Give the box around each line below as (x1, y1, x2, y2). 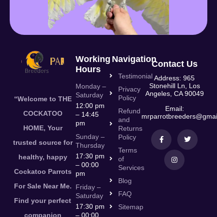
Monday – (76, 82, 106, 90)
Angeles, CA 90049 (145, 90, 204, 97)
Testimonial (118, 72, 153, 80)
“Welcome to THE (14, 94, 72, 103)
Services (118, 164, 144, 171)
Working (76, 54, 110, 64)
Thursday (76, 141, 105, 149)
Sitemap (118, 203, 143, 211)
